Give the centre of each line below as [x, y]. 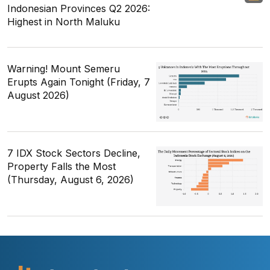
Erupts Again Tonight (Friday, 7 [79, 82]
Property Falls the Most [61, 167]
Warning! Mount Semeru [64, 69]
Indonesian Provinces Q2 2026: [79, 9]
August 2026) [38, 96]
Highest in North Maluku [64, 22]
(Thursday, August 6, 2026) [71, 180]
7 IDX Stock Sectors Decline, [74, 153]
